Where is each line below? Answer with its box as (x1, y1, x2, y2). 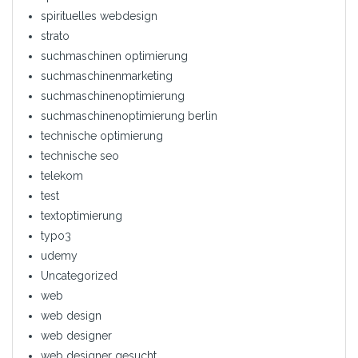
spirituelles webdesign (41, 9, 157, 22)
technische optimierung (41, 129, 163, 142)
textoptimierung (41, 209, 122, 222)
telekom (41, 169, 83, 182)
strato (41, 29, 70, 42)
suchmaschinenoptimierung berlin (41, 109, 217, 122)
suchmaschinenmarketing (41, 69, 173, 82)
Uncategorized (41, 268, 117, 282)
